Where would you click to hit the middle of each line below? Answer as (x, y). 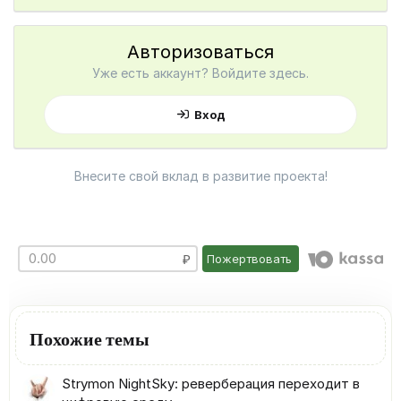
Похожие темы (90, 337)
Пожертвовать (250, 258)
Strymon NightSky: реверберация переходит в (211, 383)
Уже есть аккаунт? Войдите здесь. (200, 73)
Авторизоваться (200, 51)
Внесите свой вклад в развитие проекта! (200, 175)
